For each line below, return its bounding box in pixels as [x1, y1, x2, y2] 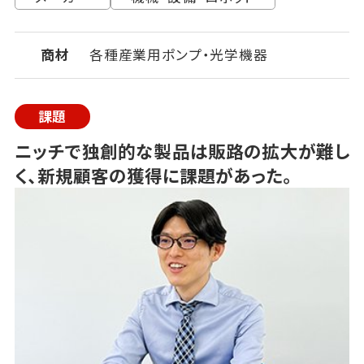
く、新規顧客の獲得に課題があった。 [14, 162, 297, 188]
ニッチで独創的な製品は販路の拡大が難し [14, 138, 350, 163]
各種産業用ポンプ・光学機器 [89, 45, 268, 65]
